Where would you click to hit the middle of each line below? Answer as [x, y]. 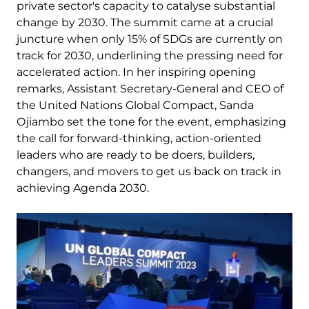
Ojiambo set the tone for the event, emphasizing [151, 121]
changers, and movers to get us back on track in [149, 171]
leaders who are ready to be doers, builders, [136, 154]
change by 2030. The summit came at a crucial [145, 22]
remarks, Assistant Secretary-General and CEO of [150, 88]
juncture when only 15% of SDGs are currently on [150, 39]
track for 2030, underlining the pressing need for [150, 55]
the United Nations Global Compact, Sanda [135, 105]
